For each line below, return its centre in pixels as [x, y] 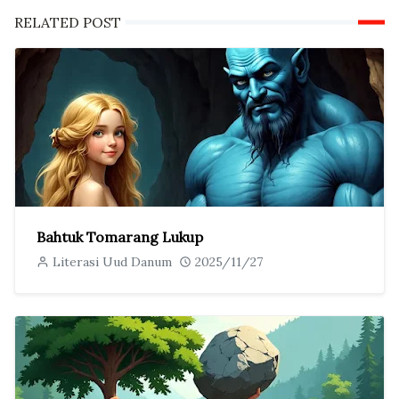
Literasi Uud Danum [112, 262]
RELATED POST [68, 23]
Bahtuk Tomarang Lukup [120, 237]
